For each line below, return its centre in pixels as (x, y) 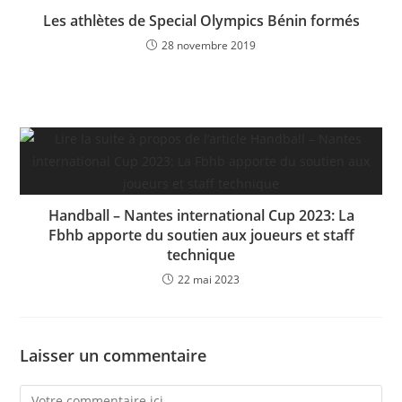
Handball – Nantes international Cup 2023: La (201, 215)
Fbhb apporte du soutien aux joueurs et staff (201, 235)
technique (201, 254)
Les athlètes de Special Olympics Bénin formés (201, 20)
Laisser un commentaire (114, 355)
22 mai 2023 (209, 279)
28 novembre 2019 (209, 45)
